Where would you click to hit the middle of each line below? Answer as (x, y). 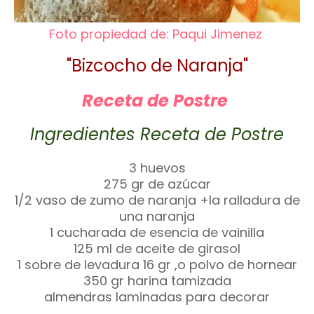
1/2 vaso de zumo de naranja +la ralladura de (157, 200)
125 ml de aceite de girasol (157, 248)
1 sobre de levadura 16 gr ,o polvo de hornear (157, 265)
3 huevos (157, 168)
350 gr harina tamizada (157, 281)
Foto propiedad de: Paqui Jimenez (155, 34)
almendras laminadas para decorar (157, 297)
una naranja (157, 216)
